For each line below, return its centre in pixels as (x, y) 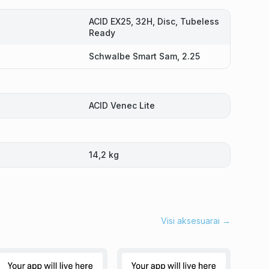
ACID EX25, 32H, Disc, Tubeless (154, 21)
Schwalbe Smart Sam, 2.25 (144, 56)
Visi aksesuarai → (196, 221)
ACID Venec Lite (122, 105)
